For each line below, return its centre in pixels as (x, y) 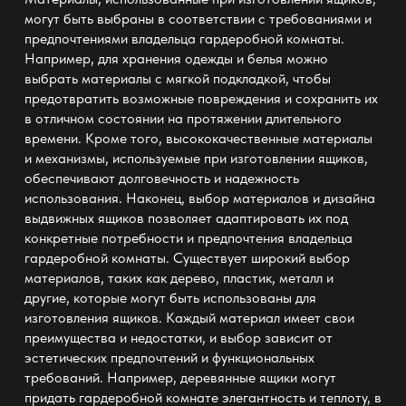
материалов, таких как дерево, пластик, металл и (179, 278)
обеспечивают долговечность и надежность (161, 179)
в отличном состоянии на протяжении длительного (183, 119)
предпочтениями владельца (111, 39)
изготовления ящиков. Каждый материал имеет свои (189, 318)
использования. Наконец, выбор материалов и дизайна (199, 198)
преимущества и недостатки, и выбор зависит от (178, 338)
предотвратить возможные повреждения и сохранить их (201, 99)
